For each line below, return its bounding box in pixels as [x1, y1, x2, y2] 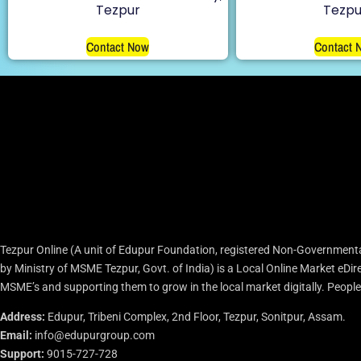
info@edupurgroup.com [32, 328, 155, 342]
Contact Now [86, 37, 150, 56]
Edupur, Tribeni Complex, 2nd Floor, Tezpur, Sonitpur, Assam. [45, 309, 346, 323]
